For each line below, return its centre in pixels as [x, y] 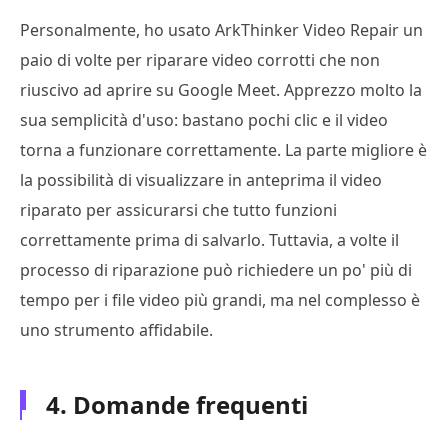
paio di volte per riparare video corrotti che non [200, 59]
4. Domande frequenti [177, 404]
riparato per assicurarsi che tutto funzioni [178, 209]
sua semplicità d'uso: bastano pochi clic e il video [204, 119]
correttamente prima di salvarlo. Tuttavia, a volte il [209, 239]
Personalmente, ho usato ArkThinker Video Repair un [221, 29]
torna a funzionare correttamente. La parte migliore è [223, 149]
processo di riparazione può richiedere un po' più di [216, 269]
